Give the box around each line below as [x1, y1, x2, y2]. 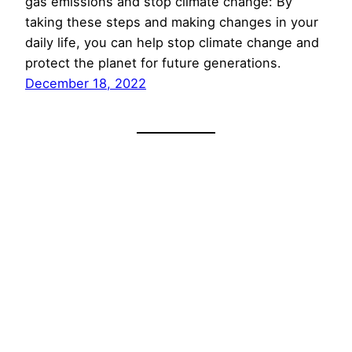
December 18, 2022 [25, 75, 146, 92]
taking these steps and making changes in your [25, 14, 318, 31]
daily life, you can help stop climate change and [25, 35, 319, 51]
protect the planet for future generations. [25, 55, 281, 71]
